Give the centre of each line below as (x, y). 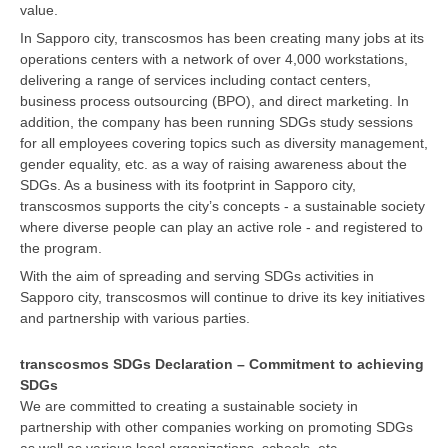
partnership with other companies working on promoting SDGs (216, 426)
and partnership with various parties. (135, 317)
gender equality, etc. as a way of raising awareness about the (213, 163)
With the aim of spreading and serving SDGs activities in (197, 275)
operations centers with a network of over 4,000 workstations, (214, 58)
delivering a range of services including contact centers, (195, 79)
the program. (61, 247)
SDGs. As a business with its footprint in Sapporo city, (188, 184)
